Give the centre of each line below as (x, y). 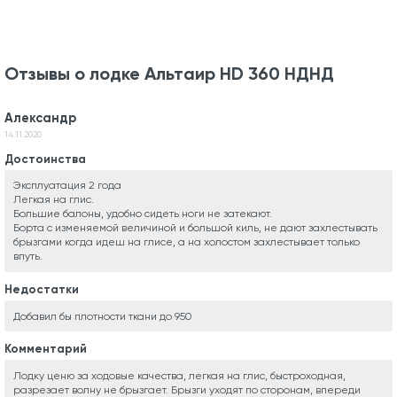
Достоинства (45, 159)
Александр (40, 117)
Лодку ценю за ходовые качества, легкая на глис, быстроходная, (179, 375)
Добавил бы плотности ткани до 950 (102, 316)
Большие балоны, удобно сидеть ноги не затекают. (142, 214)
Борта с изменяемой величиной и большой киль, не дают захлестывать (195, 228)
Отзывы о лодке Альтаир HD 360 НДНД (169, 73)
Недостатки (42, 289)
